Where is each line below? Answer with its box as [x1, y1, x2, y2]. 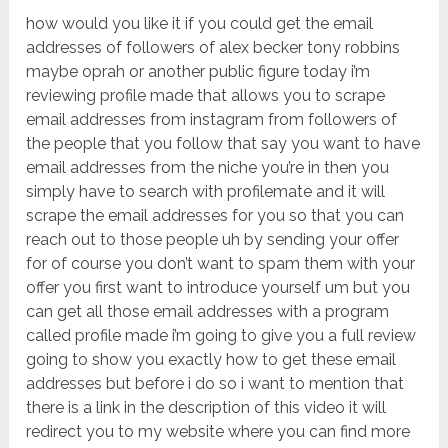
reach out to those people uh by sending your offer [26, 230, 400, 250]
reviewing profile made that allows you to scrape [26, 86, 386, 106]
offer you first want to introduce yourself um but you [26, 278, 411, 298]
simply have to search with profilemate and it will [26, 182, 386, 202]
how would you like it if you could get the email [26, 14, 374, 34]
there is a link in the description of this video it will [26, 398, 387, 418]
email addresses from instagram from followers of [26, 110, 398, 130]
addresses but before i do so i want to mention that [26, 374, 405, 394]
